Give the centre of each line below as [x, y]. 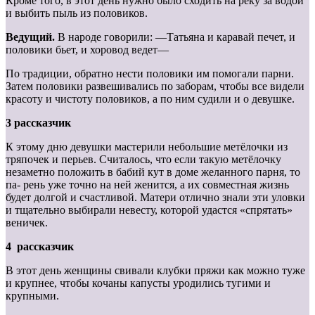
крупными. [32, 296]
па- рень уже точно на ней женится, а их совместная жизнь [147, 185]
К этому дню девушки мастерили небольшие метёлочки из [147, 147]
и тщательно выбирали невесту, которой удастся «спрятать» [149, 210]
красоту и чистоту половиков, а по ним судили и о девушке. [150, 99]
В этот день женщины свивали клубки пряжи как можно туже [155, 271]
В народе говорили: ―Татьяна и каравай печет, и [176, 37]
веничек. [27, 223]
